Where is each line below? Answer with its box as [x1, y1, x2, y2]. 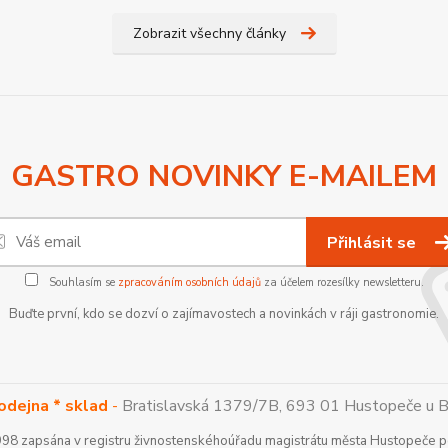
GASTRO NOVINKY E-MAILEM [11, 156, 437, 198]
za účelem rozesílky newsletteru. [260, 275, 424, 291]
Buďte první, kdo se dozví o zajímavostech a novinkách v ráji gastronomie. [9, 305, 439, 324]
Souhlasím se [45, 275, 118, 291]
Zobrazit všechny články [132, 24, 286, 44]
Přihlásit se [327, 232, 420, 255]
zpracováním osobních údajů [117, 275, 261, 291]
